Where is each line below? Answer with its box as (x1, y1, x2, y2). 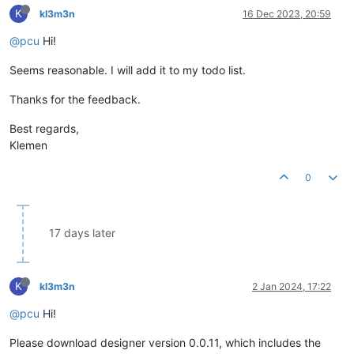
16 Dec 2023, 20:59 (243, 8, 331, 21)
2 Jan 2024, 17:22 (252, 281, 331, 293)
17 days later (49, 226, 115, 240)
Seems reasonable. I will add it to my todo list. (9, 63, 246, 77)
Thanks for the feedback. (9, 92, 141, 107)
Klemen (9, 138, 47, 153)
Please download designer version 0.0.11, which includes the (9, 336, 321, 350)
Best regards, (9, 122, 79, 136)
